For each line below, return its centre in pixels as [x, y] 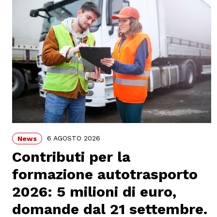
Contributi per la [71, 157]
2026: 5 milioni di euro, [94, 192]
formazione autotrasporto [105, 174]
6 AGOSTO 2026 [74, 138]
